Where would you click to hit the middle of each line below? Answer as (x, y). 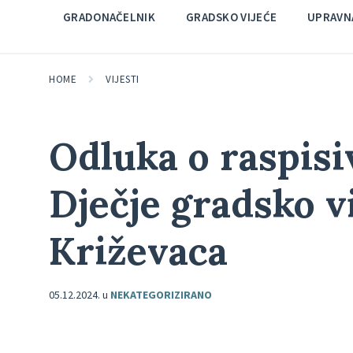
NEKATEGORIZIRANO (161, 295)
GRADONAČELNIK (109, 17)
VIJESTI (123, 79)
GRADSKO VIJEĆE (231, 17)
